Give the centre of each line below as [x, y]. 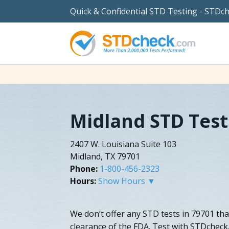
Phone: [84, 168]
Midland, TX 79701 [105, 156]
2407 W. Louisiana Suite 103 [123, 144]
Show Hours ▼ [127, 181]
